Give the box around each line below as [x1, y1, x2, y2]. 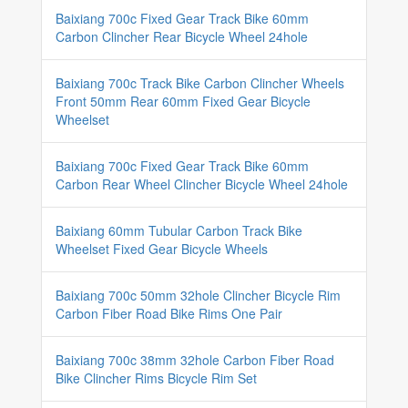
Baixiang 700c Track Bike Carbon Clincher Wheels [56, 74, 344, 92]
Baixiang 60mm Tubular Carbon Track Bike [56, 221, 302, 240]
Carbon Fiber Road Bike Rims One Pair [56, 304, 282, 322]
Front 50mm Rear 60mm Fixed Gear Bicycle [56, 92, 311, 110]
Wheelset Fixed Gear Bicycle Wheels [56, 240, 268, 258]
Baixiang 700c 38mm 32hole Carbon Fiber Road [56, 351, 334, 369]
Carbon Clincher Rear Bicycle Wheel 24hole [56, 27, 308, 46]
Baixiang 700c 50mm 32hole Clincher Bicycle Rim [56, 286, 341, 304]
